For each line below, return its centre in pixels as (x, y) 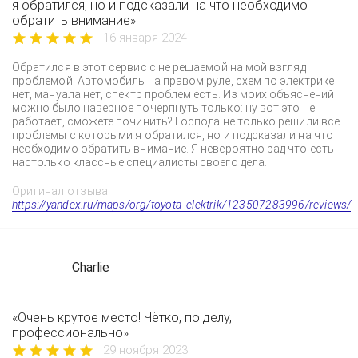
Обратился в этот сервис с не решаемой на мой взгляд (159, 67)
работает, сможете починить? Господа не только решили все (176, 121)
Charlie (91, 267)
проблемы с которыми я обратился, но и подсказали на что (173, 135)
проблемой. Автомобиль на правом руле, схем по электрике (173, 81)
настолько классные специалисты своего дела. (140, 162)
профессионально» (70, 333)
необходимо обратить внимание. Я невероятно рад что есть (173, 149)
